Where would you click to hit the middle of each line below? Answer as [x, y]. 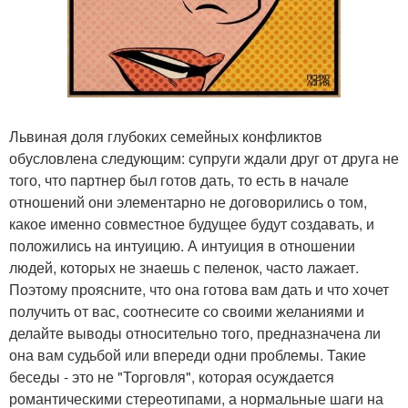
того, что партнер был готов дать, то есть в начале [179, 180]
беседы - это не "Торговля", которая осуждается [172, 377]
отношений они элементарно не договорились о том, [188, 202]
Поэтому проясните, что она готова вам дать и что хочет [199, 290]
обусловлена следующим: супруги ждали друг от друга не [204, 158]
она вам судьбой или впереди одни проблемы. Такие [188, 355]
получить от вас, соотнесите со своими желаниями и [187, 311]
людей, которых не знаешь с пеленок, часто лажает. [184, 268]
